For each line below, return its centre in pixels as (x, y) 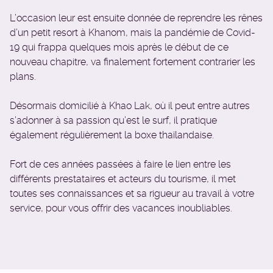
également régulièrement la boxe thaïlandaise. (112, 135)
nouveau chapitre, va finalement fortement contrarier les (133, 62)
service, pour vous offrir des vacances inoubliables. (121, 208)
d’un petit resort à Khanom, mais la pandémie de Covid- (133, 33)
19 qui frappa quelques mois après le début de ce (119, 47)
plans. (23, 76)
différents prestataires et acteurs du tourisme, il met (123, 179)
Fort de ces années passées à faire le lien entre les (120, 164)
